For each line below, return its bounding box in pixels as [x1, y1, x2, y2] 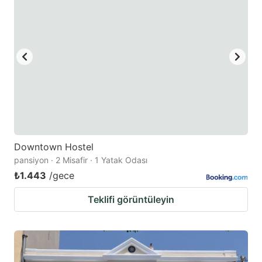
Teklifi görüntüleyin [88, 193, 174, 205]
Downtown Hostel [14, 140, 94, 153]
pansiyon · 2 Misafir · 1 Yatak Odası [14, 154, 147, 165]
